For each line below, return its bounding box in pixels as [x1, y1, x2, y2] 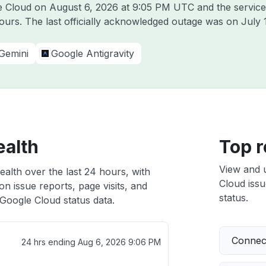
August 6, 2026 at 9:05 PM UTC [49, 1, 194, 13]
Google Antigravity [51, 47, 134, 59]
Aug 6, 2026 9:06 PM [77, 237, 161, 247]
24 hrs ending [21, 237, 78, 247]
